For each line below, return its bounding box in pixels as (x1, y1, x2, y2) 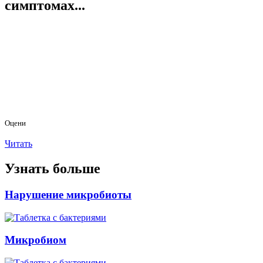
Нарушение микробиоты (5, 188, 131, 201)
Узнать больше (5, 160, 100, 176)
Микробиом (5, 234, 66, 247)
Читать (5, 139, 32, 149)
